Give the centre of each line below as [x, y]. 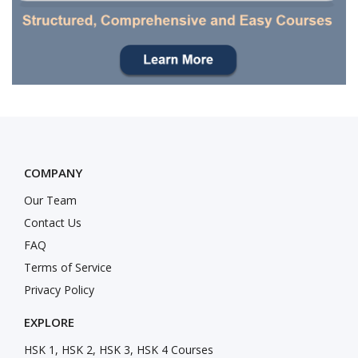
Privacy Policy [59, 290]
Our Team [50, 201]
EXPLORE [49, 322]
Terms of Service [68, 268]
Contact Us [53, 223]
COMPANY [53, 173]
